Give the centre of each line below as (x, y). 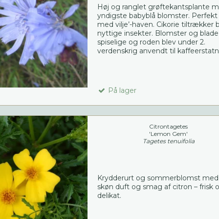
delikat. (109, 196)
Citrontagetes (169, 127)
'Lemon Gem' (169, 134)
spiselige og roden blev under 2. (151, 42)
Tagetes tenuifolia (168, 141)
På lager (121, 91)
